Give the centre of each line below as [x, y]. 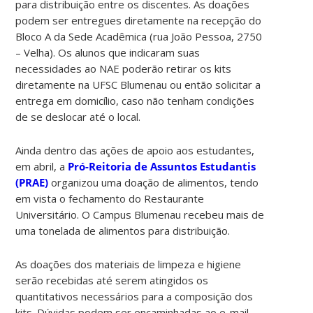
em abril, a [42, 166]
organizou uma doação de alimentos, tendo [155, 182]
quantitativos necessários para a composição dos [134, 296]
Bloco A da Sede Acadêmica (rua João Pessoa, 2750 [139, 36]
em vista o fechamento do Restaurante [110, 198]
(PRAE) [34, 182]
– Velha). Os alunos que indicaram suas [108, 52]
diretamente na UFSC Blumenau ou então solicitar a [138, 84]
